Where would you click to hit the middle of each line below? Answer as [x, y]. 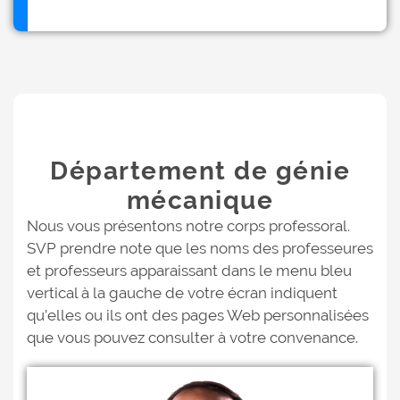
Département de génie [200, 171]
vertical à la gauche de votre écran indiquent [182, 293]
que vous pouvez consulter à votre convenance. [192, 337]
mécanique [200, 200]
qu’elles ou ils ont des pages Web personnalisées [198, 315]
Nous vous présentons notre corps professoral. [188, 226]
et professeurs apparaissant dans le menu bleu [189, 271]
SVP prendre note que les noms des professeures [200, 248]
